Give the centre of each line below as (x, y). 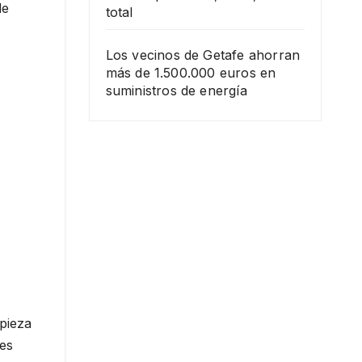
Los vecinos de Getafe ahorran (203, 55)
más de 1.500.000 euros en (191, 73)
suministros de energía (176, 90)
